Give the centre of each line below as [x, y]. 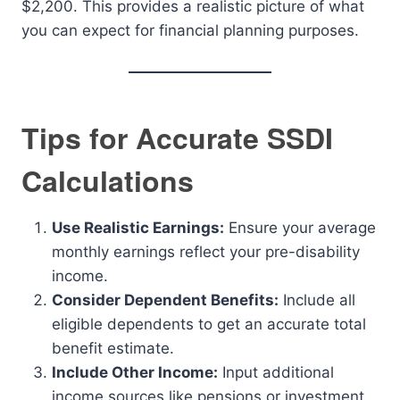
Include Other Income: [135, 372]
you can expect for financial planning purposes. [190, 30]
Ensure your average [300, 228]
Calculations [108, 180]
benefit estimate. [113, 348]
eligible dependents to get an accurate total [209, 324]
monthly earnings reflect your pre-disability [206, 252]
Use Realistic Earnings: [138, 228]
